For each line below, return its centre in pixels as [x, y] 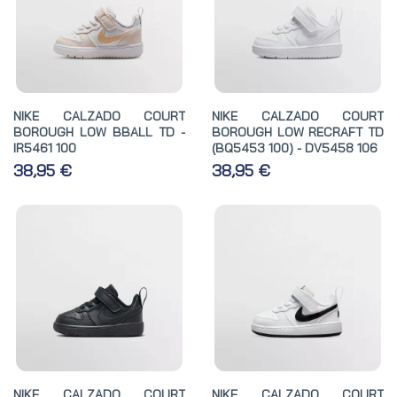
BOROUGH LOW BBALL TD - [99, 132]
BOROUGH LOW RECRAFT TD [298, 132]
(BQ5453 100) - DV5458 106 [295, 148]
